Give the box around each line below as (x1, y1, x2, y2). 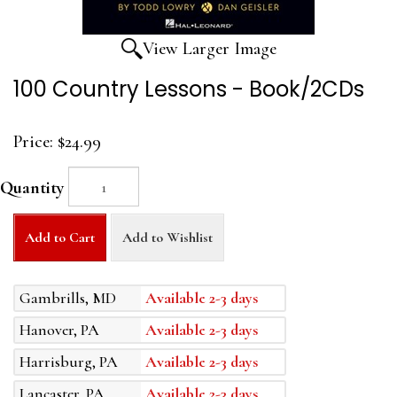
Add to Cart (25, 229, 95, 247)
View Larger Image (142, 38, 276, 60)
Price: (13, 131, 53, 153)
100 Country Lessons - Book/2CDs (13, 74, 364, 105)
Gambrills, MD (19, 288, 116, 308)
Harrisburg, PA (19, 352, 118, 372)
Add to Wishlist (122, 229, 213, 247)
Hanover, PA (19, 320, 99, 340)
